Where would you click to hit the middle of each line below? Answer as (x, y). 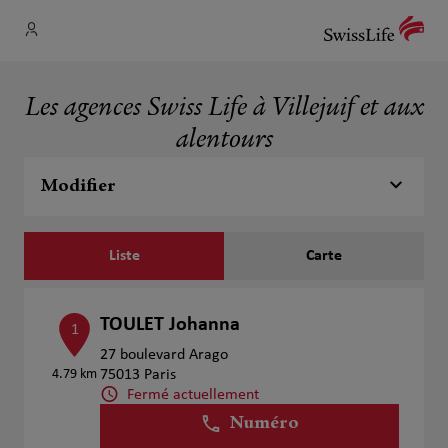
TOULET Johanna (170, 325)
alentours (224, 141)
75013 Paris (138, 375)
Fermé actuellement (193, 394)
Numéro (265, 424)
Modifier (78, 186)
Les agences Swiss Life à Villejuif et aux (224, 109)
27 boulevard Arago (164, 355)
